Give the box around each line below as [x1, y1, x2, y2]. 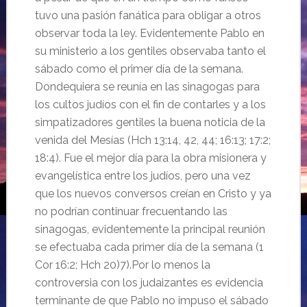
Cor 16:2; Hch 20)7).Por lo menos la [34, 258, 210, 271]
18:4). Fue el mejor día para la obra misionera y [34, 151, 267, 164]
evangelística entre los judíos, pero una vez [34, 169, 251, 182]
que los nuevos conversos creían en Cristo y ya [34, 187, 271, 200]
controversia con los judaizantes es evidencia [34, 276, 263, 289]
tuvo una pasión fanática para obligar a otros [34, 9, 261, 22]
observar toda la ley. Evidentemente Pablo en [34, 27, 265, 40]
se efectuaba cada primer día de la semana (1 [34, 241, 264, 254]
